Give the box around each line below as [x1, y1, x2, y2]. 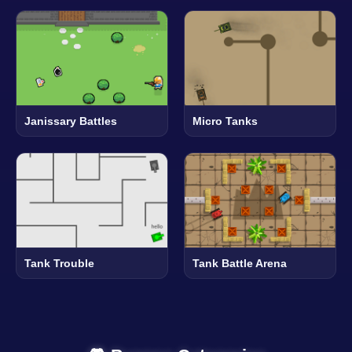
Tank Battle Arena [192, 256, 287, 269]
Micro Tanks [192, 114, 258, 127]
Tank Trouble [24, 256, 94, 269]
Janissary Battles [24, 114, 117, 127]
